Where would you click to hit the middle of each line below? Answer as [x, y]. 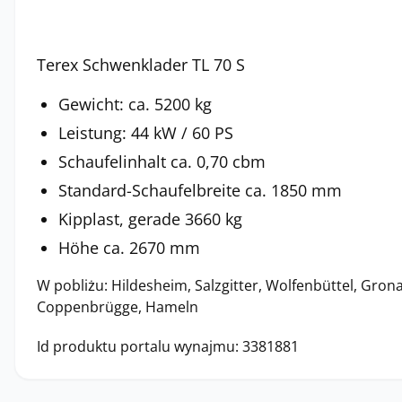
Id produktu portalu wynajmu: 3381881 [168, 346]
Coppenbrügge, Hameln [118, 307]
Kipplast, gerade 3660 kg [150, 219]
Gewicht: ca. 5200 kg [135, 104]
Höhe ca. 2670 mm [129, 248]
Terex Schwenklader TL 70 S [141, 65]
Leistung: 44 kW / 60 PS [146, 133]
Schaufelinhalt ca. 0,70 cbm [162, 162]
